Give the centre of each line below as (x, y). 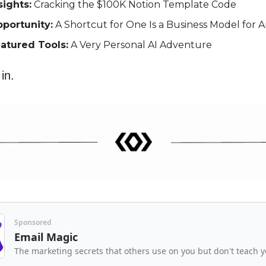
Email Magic (46, 237)
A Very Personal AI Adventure (140, 45)
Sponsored (33, 222)
